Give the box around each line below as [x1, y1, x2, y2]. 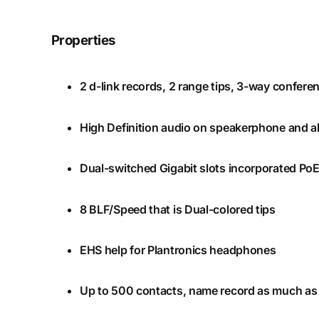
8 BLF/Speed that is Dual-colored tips [79, 202, 276, 216]
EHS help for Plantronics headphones [79, 242, 276, 257]
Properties [51, 32, 115, 49]
